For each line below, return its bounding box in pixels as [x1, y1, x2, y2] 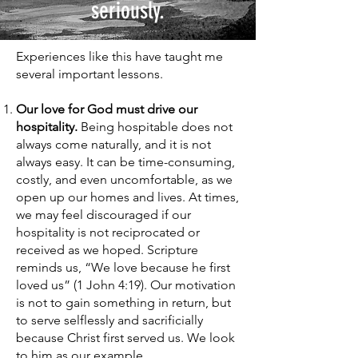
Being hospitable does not [78, 119, 233, 134]
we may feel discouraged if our [16, 207, 191, 222]
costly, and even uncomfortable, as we [16, 172, 233, 187]
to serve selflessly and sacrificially [16, 312, 203, 328]
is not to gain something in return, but [16, 295, 231, 310]
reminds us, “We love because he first [16, 260, 230, 275]
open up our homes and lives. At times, [16, 189, 239, 205]
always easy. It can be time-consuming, [16, 154, 235, 169]
